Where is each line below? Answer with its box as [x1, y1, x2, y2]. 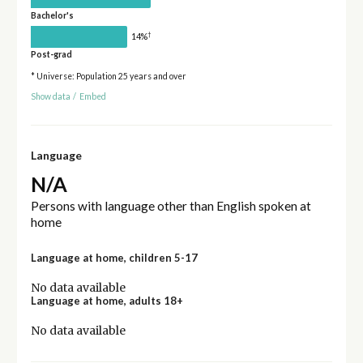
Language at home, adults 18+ [30, 294, 183, 308]
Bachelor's [30, 10, 74, 20]
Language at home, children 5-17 [30, 251, 198, 265]
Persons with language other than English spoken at [30, 199, 311, 214]
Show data [30, 91, 70, 101]
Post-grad [30, 49, 72, 60]
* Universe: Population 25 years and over [30, 71, 186, 82]
